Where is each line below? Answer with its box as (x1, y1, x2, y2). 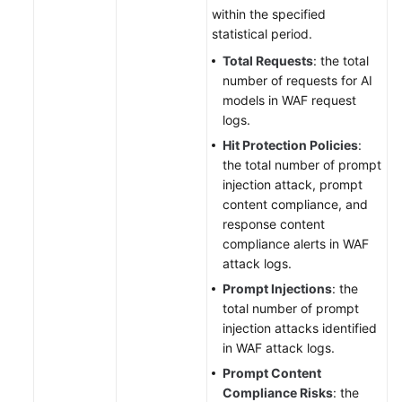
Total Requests (223, 53, 313, 69)
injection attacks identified (223, 320, 377, 336)
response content (223, 216, 325, 232)
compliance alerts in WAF (223, 236, 369, 252)
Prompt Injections (223, 281, 332, 297)
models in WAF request (223, 92, 356, 109)
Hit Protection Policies (223, 137, 358, 153)
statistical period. (212, 26, 312, 42)
